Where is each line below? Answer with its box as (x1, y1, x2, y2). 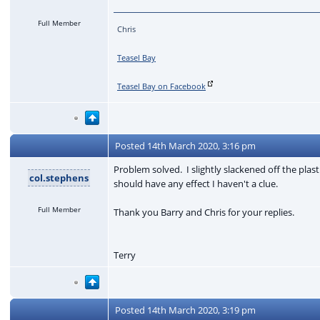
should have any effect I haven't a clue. (113, 176, 278, 190)
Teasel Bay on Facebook (117, 80, 206, 91)
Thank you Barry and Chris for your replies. (113, 205, 294, 219)
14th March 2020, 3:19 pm (147, 303, 256, 316)
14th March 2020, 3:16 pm (147, 139, 256, 152)
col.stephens (29, 171, 89, 184)
